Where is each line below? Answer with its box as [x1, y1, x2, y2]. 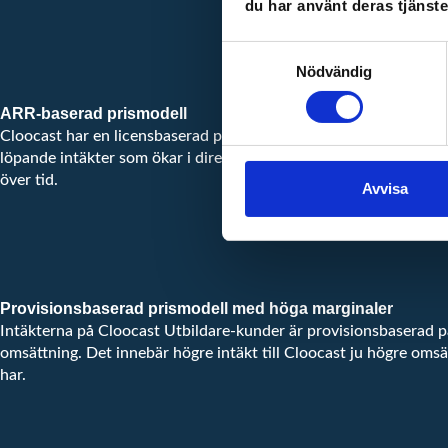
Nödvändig [295, 63, 373, 81]
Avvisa [361, 180, 408, 198]
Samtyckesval [221, 43, 319, 61]
